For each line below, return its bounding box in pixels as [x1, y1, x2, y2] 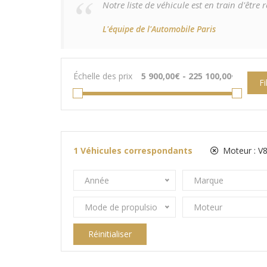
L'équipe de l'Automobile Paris [103, 23, 216, 35]
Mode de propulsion [85, 201, 162, 213]
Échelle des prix [73, 70, 132, 82]
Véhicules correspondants [80, 145, 193, 156]
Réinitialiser [88, 228, 132, 240]
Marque [193, 175, 223, 186]
